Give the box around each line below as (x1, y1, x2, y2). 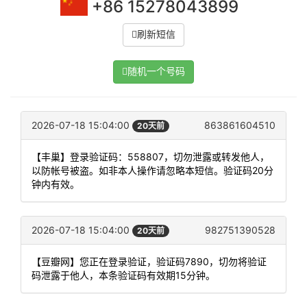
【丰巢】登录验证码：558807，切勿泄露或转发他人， (32, 151, 269, 163)
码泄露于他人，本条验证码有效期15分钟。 (32, 269, 215, 282)
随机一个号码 (127, 66, 185, 77)
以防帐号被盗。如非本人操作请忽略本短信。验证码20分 (32, 164, 273, 177)
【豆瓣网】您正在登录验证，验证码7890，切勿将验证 (32, 256, 267, 268)
